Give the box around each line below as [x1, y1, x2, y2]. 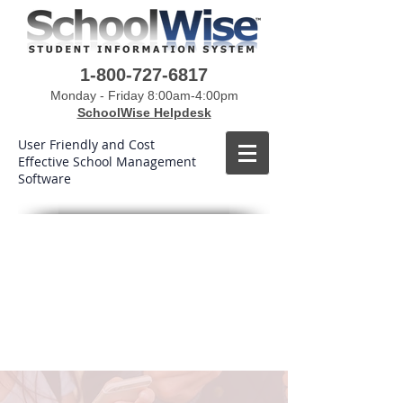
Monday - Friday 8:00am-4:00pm [49, 88, 238, 103]
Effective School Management [18, 153, 196, 170]
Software [18, 170, 71, 187]
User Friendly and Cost [18, 136, 155, 153]
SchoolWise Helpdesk [76, 105, 211, 120]
